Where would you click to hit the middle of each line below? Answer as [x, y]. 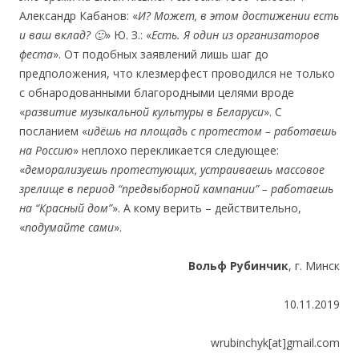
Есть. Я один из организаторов [236, 35]
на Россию [46, 150]
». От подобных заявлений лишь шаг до [161, 54]
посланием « [53, 131]
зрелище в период [69, 189]
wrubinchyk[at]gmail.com [275, 343]
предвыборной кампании [188, 189]
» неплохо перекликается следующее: [176, 150]
